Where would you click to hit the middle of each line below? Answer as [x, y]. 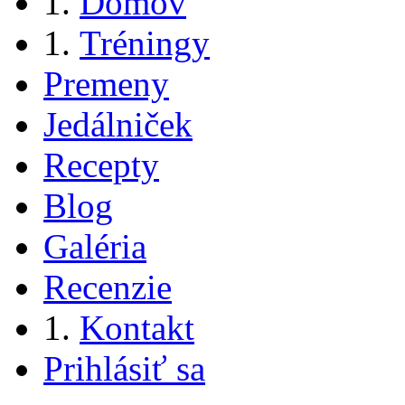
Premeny [106, 84]
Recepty [101, 165]
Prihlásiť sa [124, 368]
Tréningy [145, 43]
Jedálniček [118, 124]
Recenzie [108, 287]
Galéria [95, 246]
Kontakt [137, 328]
